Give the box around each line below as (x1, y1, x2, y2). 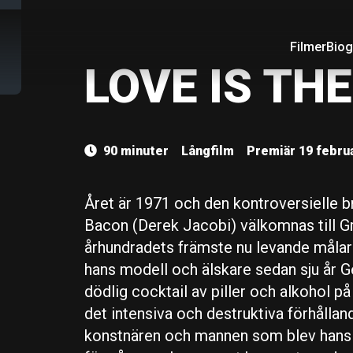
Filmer (290, 39, 326, 54)
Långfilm (180, 143, 234, 158)
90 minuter (102, 143, 169, 158)
